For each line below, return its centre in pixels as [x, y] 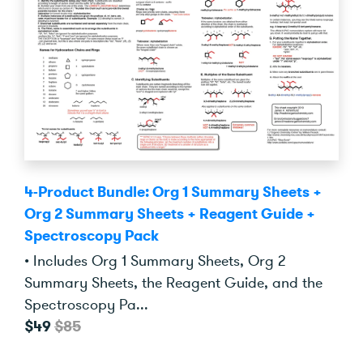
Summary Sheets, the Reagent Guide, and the [173, 282]
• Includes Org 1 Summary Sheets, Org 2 [155, 261]
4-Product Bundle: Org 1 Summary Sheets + [173, 192]
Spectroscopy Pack [92, 235]
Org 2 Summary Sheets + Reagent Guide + [170, 214]
